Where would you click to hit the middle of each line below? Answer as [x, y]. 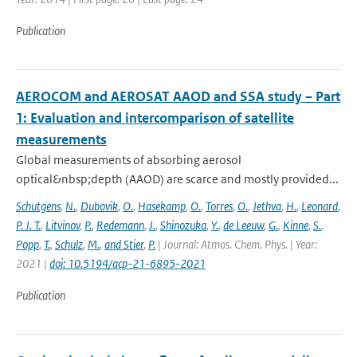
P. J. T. [28, 225]
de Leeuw [243, 225]
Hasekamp [162, 206]
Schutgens [38, 206]
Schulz [69, 244]
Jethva [267, 206]
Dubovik [99, 206]
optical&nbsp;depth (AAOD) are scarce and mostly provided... [177, 179]
